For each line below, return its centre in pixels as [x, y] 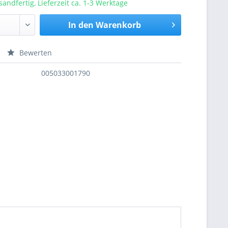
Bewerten [35, 53]
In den [81, 25]
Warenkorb [118, 25]
